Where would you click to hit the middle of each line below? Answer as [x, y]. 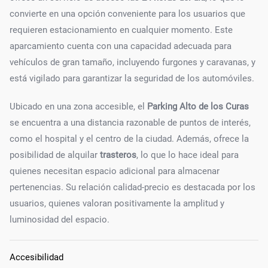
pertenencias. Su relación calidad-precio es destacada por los [133, 187]
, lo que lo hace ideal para [188, 155]
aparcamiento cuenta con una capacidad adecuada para [121, 46]
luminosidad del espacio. [60, 219]
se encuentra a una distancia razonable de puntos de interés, [130, 122]
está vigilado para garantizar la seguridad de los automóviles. [132, 78]
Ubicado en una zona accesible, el [78, 106]
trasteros [118, 155]
